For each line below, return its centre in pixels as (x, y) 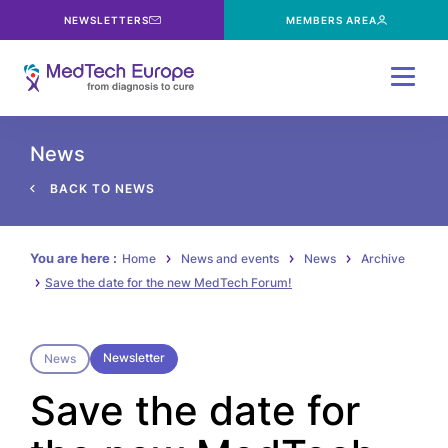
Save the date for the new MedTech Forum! (168, 282)
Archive (383, 258)
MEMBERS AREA (331, 19)
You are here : (73, 258)
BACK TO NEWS (102, 188)
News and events (230, 258)
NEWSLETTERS (106, 19)
